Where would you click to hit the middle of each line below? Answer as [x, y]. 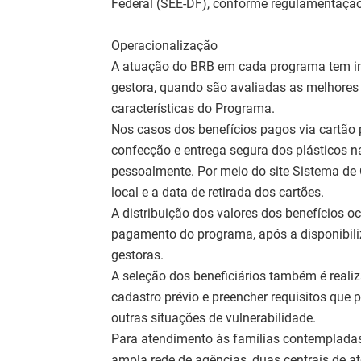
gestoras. [137, 255]
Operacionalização [164, 46]
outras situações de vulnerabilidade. [214, 318]
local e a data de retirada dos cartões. [218, 193]
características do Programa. [193, 109]
